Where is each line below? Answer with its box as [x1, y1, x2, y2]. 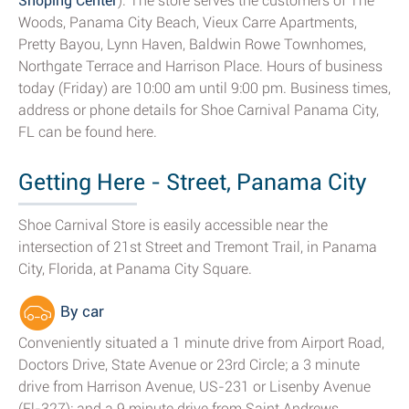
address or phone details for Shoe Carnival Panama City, [18, 101, 379, 119]
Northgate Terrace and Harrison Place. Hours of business [18, 58, 383, 75]
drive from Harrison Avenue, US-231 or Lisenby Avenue [18, 378, 371, 395]
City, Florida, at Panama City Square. [18, 260, 252, 278]
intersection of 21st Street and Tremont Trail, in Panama [18, 238, 377, 256]
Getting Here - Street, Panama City [18, 169, 367, 195]
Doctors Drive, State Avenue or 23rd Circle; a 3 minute [18, 356, 360, 373]
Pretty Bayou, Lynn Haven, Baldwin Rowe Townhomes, [18, 36, 366, 53]
